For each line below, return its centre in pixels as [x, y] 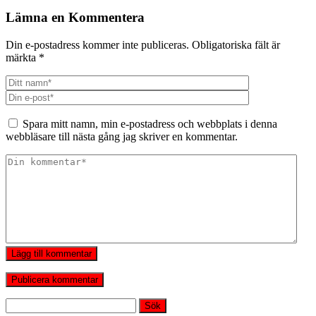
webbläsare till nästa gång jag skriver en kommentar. [122, 136]
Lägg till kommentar [51, 253]
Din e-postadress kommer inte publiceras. [97, 44]
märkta [22, 57]
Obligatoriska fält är [236, 44]
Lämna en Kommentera [75, 18]
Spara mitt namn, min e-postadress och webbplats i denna [150, 123]
